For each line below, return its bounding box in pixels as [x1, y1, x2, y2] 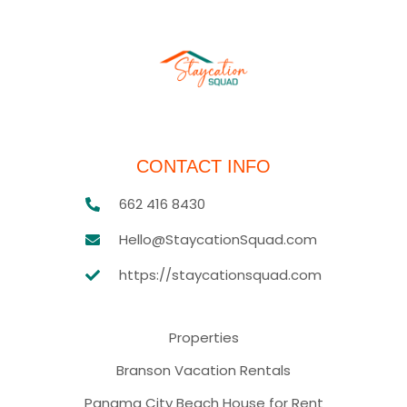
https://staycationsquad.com [119, 265, 322, 284]
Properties [168, 328, 239, 347]
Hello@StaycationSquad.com [119, 230, 317, 249]
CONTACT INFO [136, 156, 271, 176]
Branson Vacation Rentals [116, 361, 291, 380]
